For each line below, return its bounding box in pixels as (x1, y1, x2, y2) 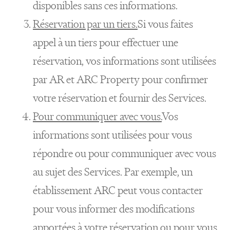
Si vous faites (138, 17, 193, 31)
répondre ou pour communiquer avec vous (33, 146, 216, 160)
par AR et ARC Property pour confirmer (33, 72, 208, 86)
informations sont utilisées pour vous (33, 128, 192, 142)
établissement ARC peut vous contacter (33, 183, 203, 197)
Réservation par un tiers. (33, 17, 138, 31)
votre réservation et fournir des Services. (33, 91, 206, 105)
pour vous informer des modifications (33, 202, 195, 216)
